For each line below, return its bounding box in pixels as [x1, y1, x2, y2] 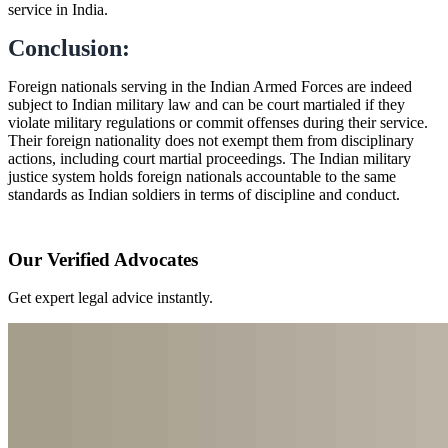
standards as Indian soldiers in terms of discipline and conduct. [8, 185, 400, 203]
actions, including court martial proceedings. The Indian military [8, 149, 411, 167]
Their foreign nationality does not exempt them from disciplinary [8, 131, 414, 149]
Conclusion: [8, 34, 130, 61]
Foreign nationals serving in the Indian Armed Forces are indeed [8, 77, 412, 95]
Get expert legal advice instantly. [8, 289, 213, 307]
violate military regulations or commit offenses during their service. [8, 113, 428, 131]
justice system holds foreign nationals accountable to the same [8, 167, 396, 185]
